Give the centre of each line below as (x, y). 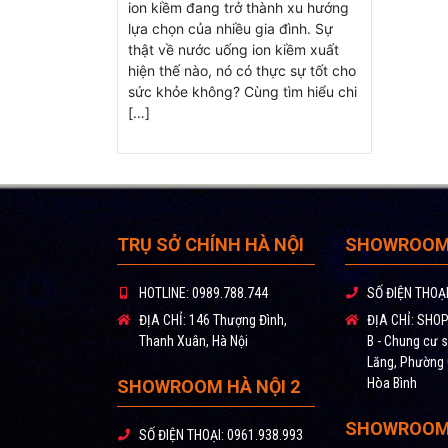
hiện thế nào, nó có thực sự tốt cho (242, 70)
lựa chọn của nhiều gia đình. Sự (230, 28)
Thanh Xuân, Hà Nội (193, 340)
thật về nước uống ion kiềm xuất (233, 49)
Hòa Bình (392, 382)
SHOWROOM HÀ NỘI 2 (208, 386)
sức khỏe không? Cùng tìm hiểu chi (242, 91)
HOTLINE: (164, 292)
